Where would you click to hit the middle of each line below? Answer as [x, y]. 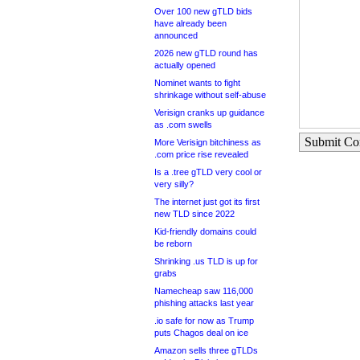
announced [176, 35]
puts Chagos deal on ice [201, 333]
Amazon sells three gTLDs [206, 350]
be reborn [173, 243]
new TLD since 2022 [194, 214]
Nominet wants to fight [197, 83]
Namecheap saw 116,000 [204, 291]
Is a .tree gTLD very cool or [208, 172]
